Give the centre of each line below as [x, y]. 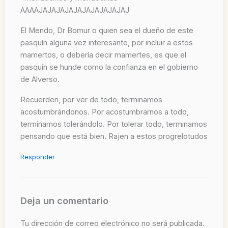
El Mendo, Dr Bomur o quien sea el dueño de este [107, 30]
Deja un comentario [64, 200]
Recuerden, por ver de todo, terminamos [91, 99]
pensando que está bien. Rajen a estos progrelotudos [114, 136]
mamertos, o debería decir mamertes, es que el [103, 55]
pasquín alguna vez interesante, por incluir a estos [107, 42]
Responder [38, 156]
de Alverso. [40, 79]
